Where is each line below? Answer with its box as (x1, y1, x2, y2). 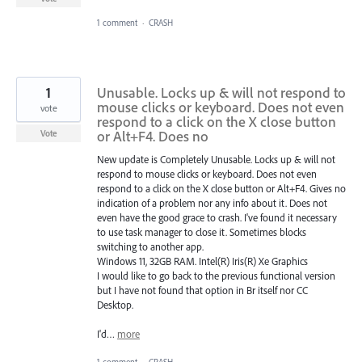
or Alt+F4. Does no (97, 127, 208, 146)
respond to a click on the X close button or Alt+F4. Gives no (97, 182, 346, 196)
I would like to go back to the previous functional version (97, 269, 335, 283)
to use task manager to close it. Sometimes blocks (97, 225, 306, 239)
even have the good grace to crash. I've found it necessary (97, 211, 337, 225)
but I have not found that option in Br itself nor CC (97, 284, 308, 297)
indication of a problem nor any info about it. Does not (97, 196, 327, 210)
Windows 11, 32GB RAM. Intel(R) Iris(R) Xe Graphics (97, 255, 308, 268)
